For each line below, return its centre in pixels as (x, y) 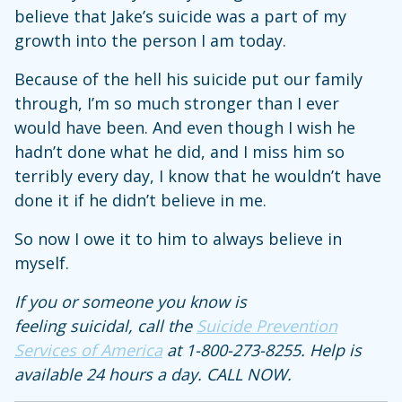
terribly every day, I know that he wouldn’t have (198, 175)
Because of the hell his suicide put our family (188, 79)
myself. (42, 262)
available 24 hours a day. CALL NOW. (155, 374)
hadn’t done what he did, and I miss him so (179, 151)
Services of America (88, 350)
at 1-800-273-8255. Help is (262, 350)
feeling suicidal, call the (105, 325)
